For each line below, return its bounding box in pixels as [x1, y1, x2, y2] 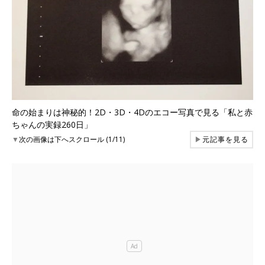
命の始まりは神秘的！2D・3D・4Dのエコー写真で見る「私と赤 [12, 106, 253, 118]
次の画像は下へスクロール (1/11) [19, 134, 125, 144]
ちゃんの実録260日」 [12, 118, 92, 130]
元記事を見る [202, 134, 248, 144]
